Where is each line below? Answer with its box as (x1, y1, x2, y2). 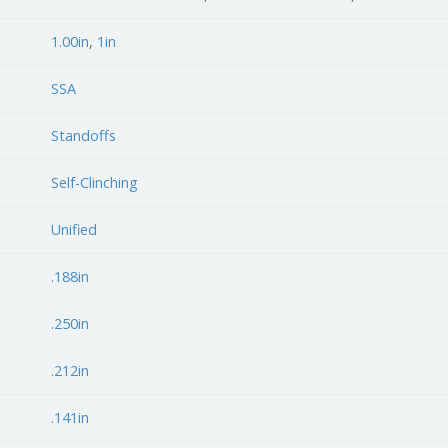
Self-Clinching (51, 172, 139, 192)
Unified (51, 219, 98, 239)
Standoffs (51, 125, 117, 145)
